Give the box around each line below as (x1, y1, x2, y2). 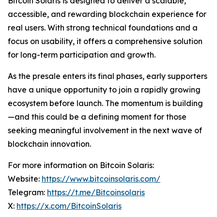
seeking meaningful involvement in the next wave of (8, 125, 202, 135)
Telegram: (8, 187, 47, 197)
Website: (8, 174, 42, 184)
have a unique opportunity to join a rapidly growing (8, 85, 201, 94)
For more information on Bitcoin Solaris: (8, 160, 154, 170)
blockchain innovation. (8, 139, 91, 149)
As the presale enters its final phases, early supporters (8, 71, 207, 81)
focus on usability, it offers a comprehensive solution (8, 36, 202, 46)
